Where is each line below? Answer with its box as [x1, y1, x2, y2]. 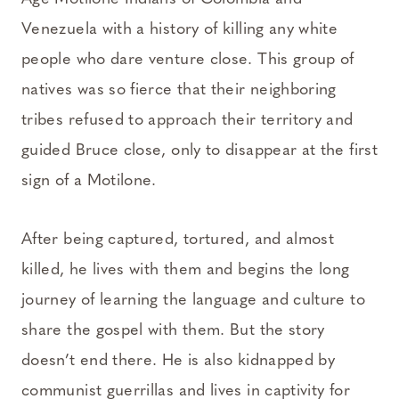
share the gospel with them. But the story [21, 322, 325, 339]
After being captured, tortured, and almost [21, 231, 335, 248]
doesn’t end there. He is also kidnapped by [21, 352, 336, 370]
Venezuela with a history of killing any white [21, 20, 338, 38]
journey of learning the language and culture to [21, 291, 365, 309]
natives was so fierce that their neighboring [21, 81, 337, 99]
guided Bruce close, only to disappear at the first [21, 142, 378, 159]
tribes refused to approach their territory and [21, 111, 354, 129]
